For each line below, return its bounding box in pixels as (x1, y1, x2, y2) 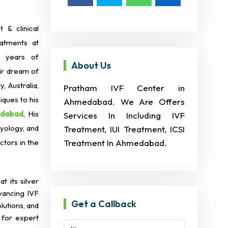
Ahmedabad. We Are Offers (64, 96, 185, 107)
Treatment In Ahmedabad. (64, 137, 167, 148)
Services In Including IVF (64, 110, 185, 121)
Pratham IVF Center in (64, 82, 185, 93)
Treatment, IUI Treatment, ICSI (64, 124, 185, 134)
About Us (71, 60, 111, 71)
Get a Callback (71, 198, 136, 210)
